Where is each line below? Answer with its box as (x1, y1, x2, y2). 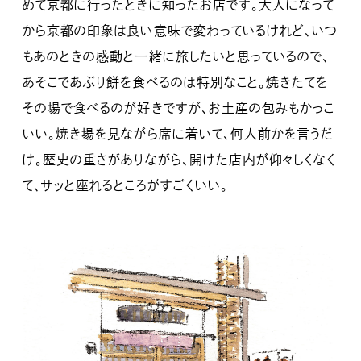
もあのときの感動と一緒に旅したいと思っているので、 (23, 48, 330, 65)
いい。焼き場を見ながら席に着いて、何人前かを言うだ (23, 125, 334, 143)
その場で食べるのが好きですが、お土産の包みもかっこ (23, 99, 335, 117)
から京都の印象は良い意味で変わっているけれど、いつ (23, 22, 338, 39)
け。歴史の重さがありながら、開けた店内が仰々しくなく (23, 151, 337, 168)
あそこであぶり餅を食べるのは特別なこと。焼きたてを (23, 73, 329, 91)
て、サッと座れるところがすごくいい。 (23, 176, 228, 194)
